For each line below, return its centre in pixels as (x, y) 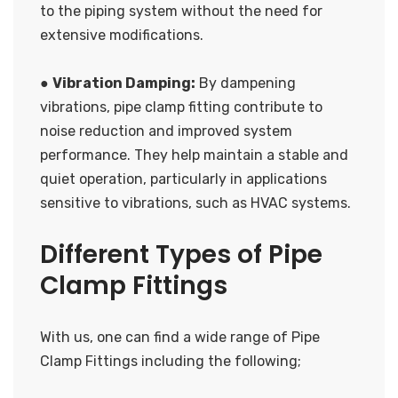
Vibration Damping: (124, 83)
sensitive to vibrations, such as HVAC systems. (195, 203)
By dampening (246, 83)
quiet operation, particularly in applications (183, 179)
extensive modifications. (122, 35)
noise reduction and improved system (166, 131)
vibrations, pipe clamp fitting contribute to (181, 107)
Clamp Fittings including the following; (171, 361)
